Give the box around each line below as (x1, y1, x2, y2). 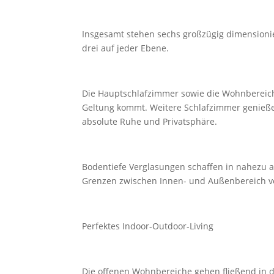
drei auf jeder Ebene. (82, 42, 169, 54)
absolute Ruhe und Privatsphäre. (82, 115, 218, 127)
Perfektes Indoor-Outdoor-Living (82, 220, 214, 232)
